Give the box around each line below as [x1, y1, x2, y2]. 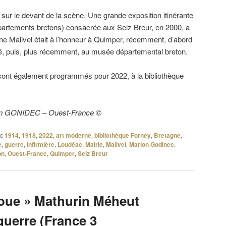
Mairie [85, 140, 103, 149]
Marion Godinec [129, 140, 174, 149]
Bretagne [154, 131, 181, 140]
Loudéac [58, 140, 82, 149]
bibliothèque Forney [94, 131, 151, 140]
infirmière [27, 140, 54, 149]
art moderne [56, 131, 91, 140]
